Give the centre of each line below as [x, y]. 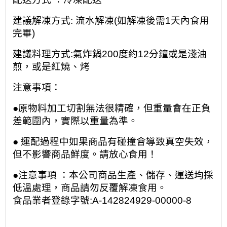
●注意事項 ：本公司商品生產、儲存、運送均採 [113, 175]
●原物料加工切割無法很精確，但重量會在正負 [112, 108]
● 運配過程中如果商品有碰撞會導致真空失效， [113, 141]
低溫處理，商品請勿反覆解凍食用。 [90, 187]
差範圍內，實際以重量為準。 [75, 121]
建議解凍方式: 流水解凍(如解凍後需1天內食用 [111, 20]
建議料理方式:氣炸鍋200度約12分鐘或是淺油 [110, 54]
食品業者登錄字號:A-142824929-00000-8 [102, 200]
